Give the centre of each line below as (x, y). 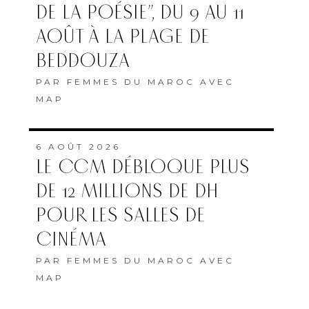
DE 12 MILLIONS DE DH (127, 192)
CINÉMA (71, 240)
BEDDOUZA (83, 61)
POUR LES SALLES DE (121, 216)
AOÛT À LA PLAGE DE (123, 37)
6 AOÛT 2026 (78, 147)
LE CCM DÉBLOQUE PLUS (143, 168)
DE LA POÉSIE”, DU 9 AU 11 (140, 13)
